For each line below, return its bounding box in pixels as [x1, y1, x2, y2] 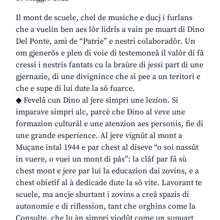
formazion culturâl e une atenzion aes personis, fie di [16, 119, 203, 129]
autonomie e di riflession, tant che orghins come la [16, 201, 195, 212]
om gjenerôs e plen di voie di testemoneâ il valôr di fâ [16, 48, 204, 58]
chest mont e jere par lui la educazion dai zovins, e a [16, 166, 199, 176]
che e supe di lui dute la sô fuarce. [16, 83, 135, 94]
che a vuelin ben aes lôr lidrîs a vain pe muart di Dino [16, 25, 204, 35]
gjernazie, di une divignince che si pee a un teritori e [16, 72, 200, 82]
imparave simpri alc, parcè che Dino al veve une [16, 107, 185, 117]
